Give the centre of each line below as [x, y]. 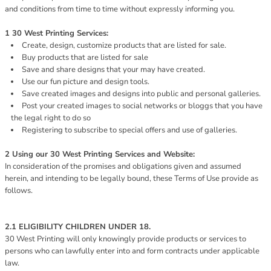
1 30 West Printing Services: [57, 33]
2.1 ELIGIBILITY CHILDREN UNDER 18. [78, 227]
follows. [19, 191]
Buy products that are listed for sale [85, 57]
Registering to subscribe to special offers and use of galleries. [129, 130]
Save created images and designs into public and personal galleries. [141, 94]
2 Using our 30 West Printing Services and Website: [100, 154]
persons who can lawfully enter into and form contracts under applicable [132, 251]
